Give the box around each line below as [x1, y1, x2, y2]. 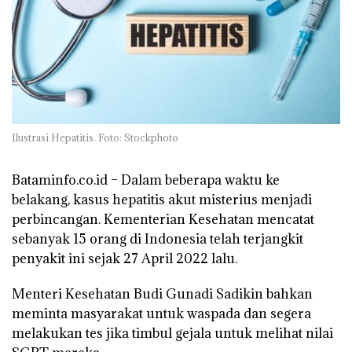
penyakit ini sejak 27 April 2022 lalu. [12, 250, 237, 268]
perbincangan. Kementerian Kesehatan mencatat [12, 211, 314, 229]
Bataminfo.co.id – [12, 171, 118, 189]
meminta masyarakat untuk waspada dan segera [12, 305, 311, 323]
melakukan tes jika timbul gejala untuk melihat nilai [12, 324, 333, 343]
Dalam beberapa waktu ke [118, 171, 280, 189]
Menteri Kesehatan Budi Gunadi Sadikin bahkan [12, 285, 313, 303]
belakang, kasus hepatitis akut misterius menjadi [12, 191, 312, 209]
